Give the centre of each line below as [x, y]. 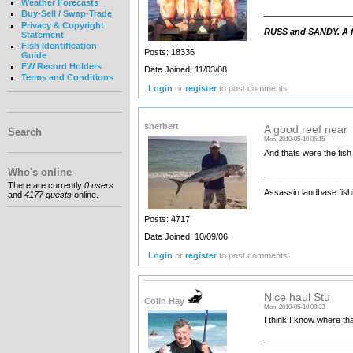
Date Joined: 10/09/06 [186, 237]
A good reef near [305, 130]
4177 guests [48, 195]
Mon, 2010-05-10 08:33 [294, 307]
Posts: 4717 [167, 219]
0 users [99, 186]
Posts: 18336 [169, 52]
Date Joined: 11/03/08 [185, 69]
